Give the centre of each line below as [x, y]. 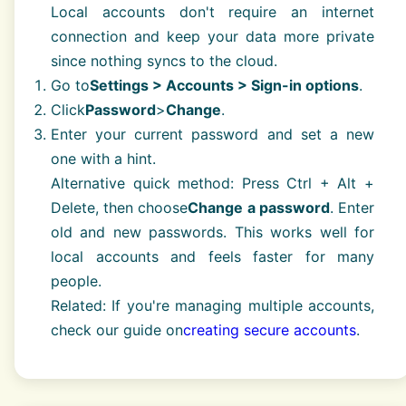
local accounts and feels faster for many [213, 256]
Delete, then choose [120, 207]
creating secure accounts [270, 329]
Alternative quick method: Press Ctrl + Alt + [213, 183]
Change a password [259, 207]
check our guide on [117, 329]
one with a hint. [103, 158]
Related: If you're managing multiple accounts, [213, 305]
